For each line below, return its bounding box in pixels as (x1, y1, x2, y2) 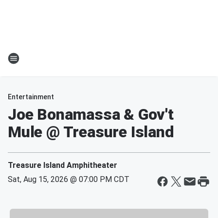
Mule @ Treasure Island (8, 123, 174, 141)
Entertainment (8, 93, 54, 101)
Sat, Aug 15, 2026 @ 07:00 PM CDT (8, 175, 129, 184)
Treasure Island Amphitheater (8, 161, 117, 170)
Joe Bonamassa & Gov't (8, 105, 174, 124)
